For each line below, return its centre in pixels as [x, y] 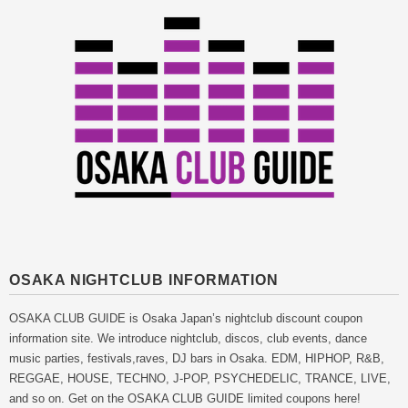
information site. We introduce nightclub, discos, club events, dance [188, 338]
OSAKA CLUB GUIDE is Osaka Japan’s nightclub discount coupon [186, 318]
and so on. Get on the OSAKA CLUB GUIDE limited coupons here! [185, 398]
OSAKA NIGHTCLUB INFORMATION [144, 280]
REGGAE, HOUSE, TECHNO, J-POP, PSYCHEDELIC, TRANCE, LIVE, [200, 378]
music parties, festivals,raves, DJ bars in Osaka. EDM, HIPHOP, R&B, [197, 358]
